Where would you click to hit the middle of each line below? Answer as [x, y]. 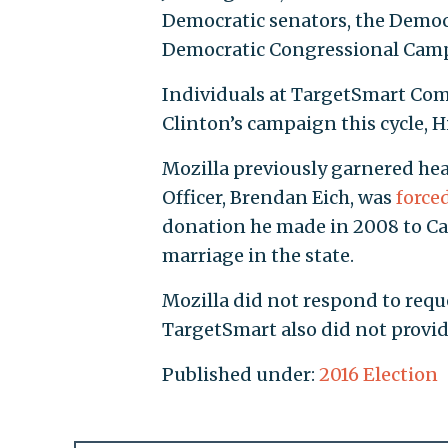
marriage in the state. [257, 256]
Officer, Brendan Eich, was [278, 198]
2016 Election [378, 375]
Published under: [240, 375]
